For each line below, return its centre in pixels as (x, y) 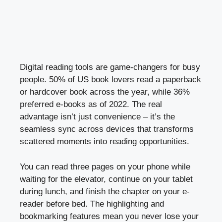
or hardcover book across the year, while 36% (105, 92)
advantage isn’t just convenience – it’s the (97, 117)
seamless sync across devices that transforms (107, 129)
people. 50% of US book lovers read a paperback (111, 80)
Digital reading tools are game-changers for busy (110, 67)
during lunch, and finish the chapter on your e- (105, 191)
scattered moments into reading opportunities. (105, 142)
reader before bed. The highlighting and (92, 204)
